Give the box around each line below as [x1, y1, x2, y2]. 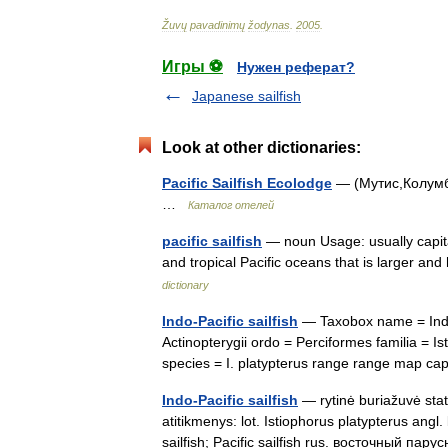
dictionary [162, 279, 209, 291]
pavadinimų [190, 19, 245, 31]
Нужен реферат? [237, 59, 355, 75]
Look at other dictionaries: [162, 139, 361, 156]
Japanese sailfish [192, 88, 301, 104]
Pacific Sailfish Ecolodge [162, 175, 332, 191]
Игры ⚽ [162, 58, 223, 75]
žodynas [248, 19, 290, 31]
